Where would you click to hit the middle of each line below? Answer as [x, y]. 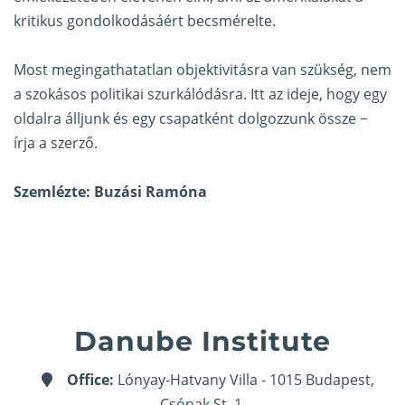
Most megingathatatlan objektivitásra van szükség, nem [202, 70]
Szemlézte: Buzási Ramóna [110, 192]
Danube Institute [202, 342]
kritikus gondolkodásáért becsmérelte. [145, 21]
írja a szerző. [56, 143]
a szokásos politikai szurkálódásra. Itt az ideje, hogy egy [200, 94]
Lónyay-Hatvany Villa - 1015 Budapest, [244, 380]
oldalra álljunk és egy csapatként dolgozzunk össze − [191, 119]
